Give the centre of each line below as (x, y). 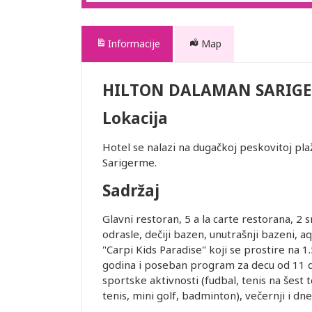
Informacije (134, 44)
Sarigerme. (130, 163)
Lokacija (135, 118)
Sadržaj (131, 190)
